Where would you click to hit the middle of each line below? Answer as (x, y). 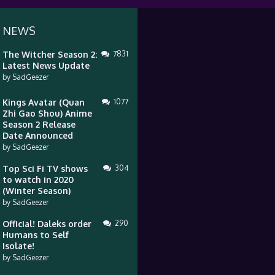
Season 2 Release (39, 124)
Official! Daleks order (47, 224)
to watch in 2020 (38, 180)
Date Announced (37, 135)
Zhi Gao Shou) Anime (47, 113)
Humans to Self (35, 235)
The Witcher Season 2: (49, 54)
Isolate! (18, 246)
